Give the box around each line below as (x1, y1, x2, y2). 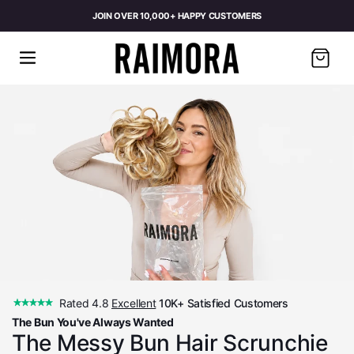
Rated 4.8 (59, 296, 111, 310)
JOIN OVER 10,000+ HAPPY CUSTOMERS (92, 9, 262, 21)
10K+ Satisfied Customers (156, 296, 288, 310)
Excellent (111, 296, 156, 310)
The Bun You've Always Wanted (12, 314, 174, 329)
